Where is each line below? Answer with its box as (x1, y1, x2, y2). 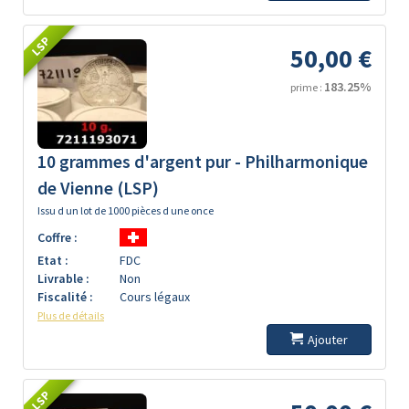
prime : (290, 80, 324, 94)
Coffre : (37, 229, 78, 246)
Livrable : (37, 270, 89, 287)
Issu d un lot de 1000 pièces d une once (37, 204, 214, 217)
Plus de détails (37, 309, 104, 322)
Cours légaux (120, 288, 190, 305)
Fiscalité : (37, 288, 93, 305)
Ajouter (308, 331, 348, 348)
